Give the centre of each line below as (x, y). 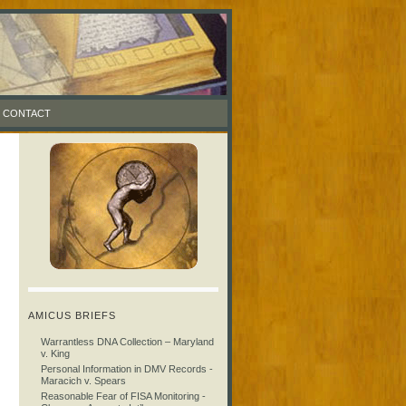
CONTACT (27, 113)
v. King (55, 353)
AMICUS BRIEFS (72, 315)
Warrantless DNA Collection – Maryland (127, 342)
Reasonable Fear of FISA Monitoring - (123, 396)
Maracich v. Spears (83, 381)
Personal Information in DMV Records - (127, 369)
